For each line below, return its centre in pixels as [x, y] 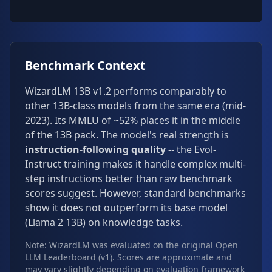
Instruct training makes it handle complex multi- [135, 164]
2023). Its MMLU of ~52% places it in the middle [133, 120]
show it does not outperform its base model [126, 208]
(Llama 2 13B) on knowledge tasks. [104, 222]
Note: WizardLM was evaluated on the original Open [131, 245]
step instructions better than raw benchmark [129, 178]
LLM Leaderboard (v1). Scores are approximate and [128, 257]
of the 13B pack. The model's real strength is [127, 135]
